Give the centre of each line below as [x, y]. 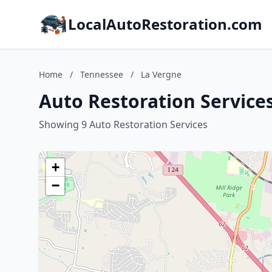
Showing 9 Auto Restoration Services [123, 124]
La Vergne [161, 74]
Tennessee [102, 74]
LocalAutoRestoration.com [165, 24]
